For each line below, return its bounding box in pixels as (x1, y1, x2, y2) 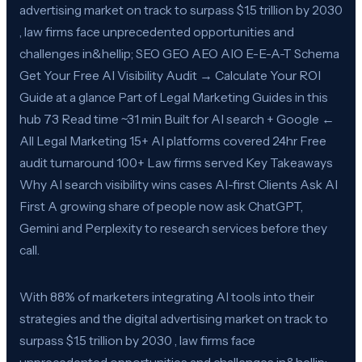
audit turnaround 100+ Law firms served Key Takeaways (19, 154, 333, 170)
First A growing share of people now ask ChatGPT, (19, 198, 303, 214)
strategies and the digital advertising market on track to (19, 310, 328, 326)
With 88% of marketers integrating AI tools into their (19, 288, 314, 305)
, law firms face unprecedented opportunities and (19, 23, 294, 40)
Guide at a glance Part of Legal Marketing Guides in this (19, 89, 328, 105)
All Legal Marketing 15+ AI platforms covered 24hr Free (19, 133, 326, 149)
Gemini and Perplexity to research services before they (19, 220, 327, 236)
